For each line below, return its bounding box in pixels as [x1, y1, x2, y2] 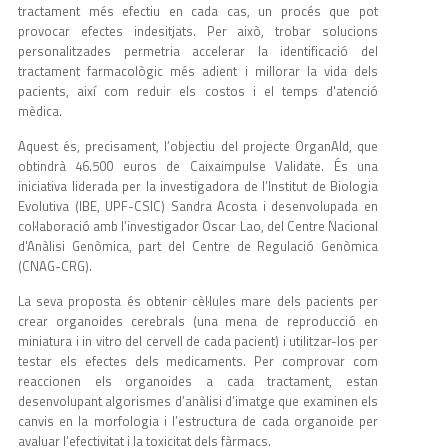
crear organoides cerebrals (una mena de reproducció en [18, 311, 378, 332]
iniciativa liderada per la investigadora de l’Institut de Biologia [18, 176, 378, 197]
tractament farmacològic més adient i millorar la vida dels [18, 61, 378, 82]
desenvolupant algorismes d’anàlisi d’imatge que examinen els [18, 391, 378, 412]
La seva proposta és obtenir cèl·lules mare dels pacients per [18, 291, 378, 312]
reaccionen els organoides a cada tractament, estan [18, 371, 378, 392]
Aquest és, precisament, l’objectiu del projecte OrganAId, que [18, 136, 378, 157]
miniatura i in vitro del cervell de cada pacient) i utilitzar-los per [18, 331, 378, 352]
